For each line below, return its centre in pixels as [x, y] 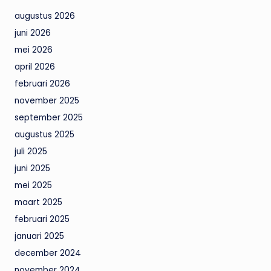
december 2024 [48, 253]
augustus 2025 [44, 134]
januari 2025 [39, 236]
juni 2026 [33, 33]
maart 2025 [38, 202]
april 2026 [35, 67]
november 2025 [47, 100]
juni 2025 [32, 168]
